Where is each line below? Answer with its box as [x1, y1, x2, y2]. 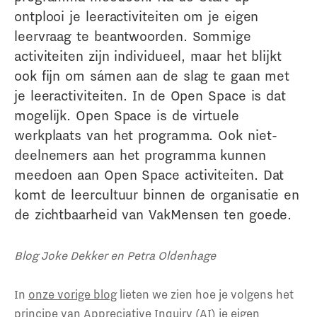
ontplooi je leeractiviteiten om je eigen [14, 7, 259, 25]
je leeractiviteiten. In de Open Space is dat [14, 86, 286, 104]
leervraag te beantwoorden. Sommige [14, 27, 251, 45]
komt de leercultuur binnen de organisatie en [14, 185, 300, 203]
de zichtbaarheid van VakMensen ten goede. [14, 205, 292, 223]
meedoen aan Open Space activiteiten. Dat [14, 166, 284, 183]
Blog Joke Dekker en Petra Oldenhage [14, 247, 216, 263]
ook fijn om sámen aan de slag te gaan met [14, 67, 290, 84]
